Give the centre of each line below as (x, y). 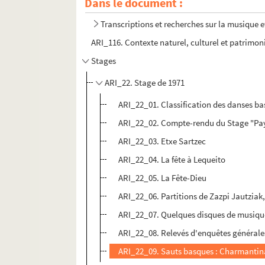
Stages (104, 61)
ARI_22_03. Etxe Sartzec (162, 141)
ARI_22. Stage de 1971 (145, 83)
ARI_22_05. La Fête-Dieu (163, 178)
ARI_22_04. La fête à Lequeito (172, 160)
